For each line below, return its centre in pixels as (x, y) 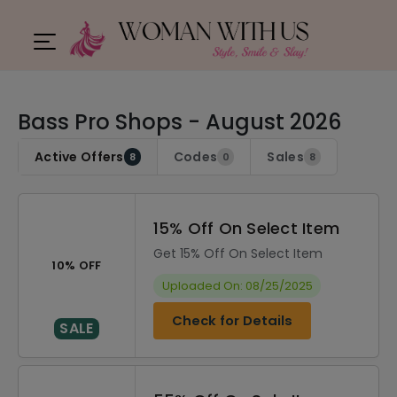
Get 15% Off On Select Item (238, 253)
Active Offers (79, 157)
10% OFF (77, 265)
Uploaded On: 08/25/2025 (237, 286)
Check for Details (232, 320)
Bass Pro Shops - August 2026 (179, 122)
